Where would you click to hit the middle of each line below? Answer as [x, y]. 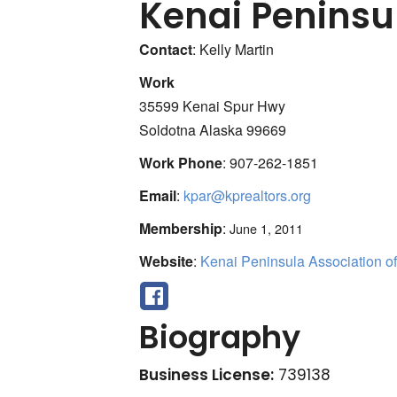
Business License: [207, 374]
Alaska [222, 129]
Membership [181, 228]
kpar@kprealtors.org [248, 195]
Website [167, 261]
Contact [166, 49]
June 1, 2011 [267, 228]
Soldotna [168, 129]
